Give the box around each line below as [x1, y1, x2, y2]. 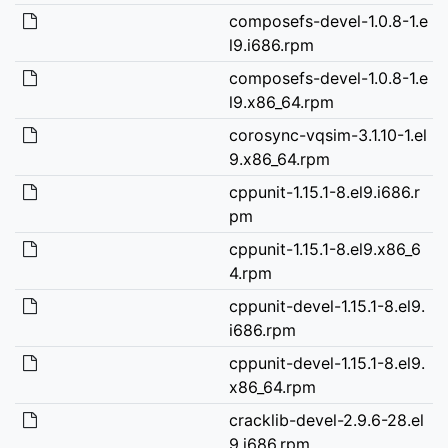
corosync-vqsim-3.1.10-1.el [228, 124, 427, 145]
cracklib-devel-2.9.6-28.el [228, 409, 424, 430]
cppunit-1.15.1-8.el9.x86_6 [228, 238, 421, 259]
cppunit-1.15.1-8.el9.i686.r [228, 181, 420, 202]
